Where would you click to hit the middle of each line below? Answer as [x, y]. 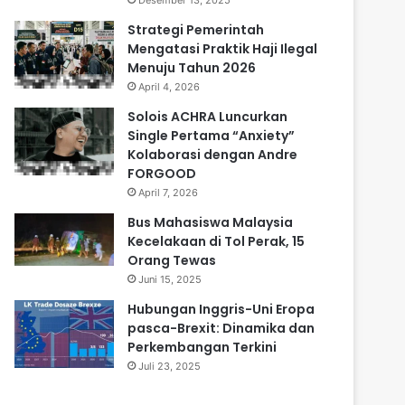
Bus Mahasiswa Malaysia [210, 222]
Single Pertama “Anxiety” [211, 136]
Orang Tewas [172, 260]
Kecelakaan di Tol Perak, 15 [216, 241]
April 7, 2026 [168, 193]
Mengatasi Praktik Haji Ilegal [222, 49]
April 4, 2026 [169, 87]
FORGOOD [162, 174]
